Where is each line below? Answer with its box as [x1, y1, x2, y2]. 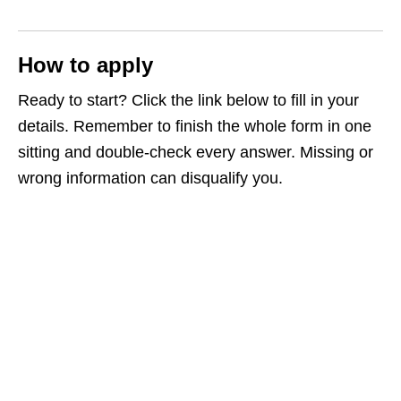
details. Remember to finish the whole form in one [18, 117, 371, 136]
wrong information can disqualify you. [18, 169, 283, 188]
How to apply [18, 53, 153, 78]
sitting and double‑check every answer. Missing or [18, 143, 373, 162]
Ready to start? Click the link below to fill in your [18, 91, 359, 110]
